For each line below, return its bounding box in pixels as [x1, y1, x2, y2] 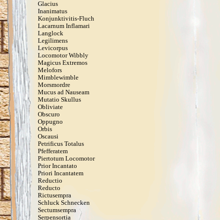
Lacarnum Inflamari [38, 22, 90, 29]
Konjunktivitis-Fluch [38, 15, 94, 22]
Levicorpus [38, 44, 68, 52]
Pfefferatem [38, 147, 68, 155]
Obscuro [38, 110, 60, 118]
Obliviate [38, 103, 63, 110]
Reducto [38, 184, 60, 192]
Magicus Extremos [38, 59, 87, 66]
